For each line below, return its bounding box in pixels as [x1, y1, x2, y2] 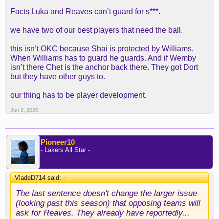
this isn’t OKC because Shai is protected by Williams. [10, 44, 194, 53]
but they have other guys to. [10, 72, 105, 81]
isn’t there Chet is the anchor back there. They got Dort [10, 63, 198, 71]
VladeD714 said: [15, 174, 63, 181]
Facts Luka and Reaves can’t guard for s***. [10, 7, 160, 16]
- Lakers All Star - [41, 146, 90, 153]
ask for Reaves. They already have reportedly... [16, 208, 190, 218]
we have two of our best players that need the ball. [10, 26, 183, 34]
